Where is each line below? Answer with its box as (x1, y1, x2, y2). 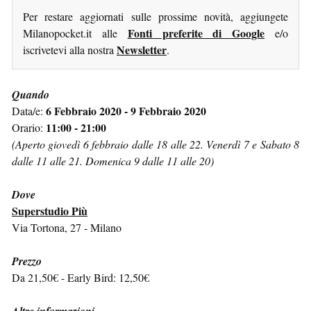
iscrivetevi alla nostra (23, 42, 117, 57)
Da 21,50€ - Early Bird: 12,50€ (12, 269, 149, 285)
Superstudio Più (12, 202, 87, 219)
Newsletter (117, 41, 167, 58)
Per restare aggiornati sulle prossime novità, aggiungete (23, 8, 288, 24)
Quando (12, 86, 49, 102)
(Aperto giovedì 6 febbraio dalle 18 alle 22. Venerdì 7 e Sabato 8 (12, 136, 299, 151)
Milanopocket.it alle (23, 25, 128, 40)
